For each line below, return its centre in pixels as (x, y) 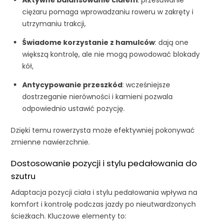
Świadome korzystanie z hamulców (88, 43)
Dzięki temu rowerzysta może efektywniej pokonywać (103, 130)
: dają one (171, 43)
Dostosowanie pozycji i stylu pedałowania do (104, 163)
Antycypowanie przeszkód (72, 85)
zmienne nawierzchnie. (51, 142)
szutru (23, 176)
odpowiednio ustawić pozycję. (73, 109)
